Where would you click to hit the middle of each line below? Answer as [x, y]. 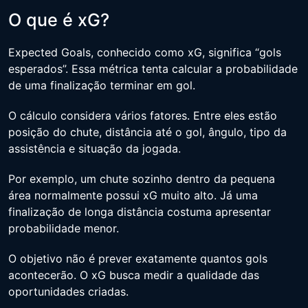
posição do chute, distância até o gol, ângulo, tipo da [147, 132]
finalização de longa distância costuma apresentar [140, 212]
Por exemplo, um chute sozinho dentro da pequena [142, 179]
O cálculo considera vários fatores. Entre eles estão [143, 115]
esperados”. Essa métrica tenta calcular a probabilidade [153, 69]
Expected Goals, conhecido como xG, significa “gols [145, 52]
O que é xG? [59, 20]
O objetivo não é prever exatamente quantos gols [138, 258]
